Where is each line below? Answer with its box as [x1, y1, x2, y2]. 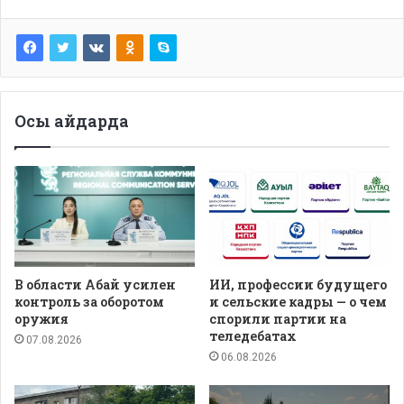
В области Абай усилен [14, 276, 176, 294]
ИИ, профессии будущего [209, 276, 387, 294]
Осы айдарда [14, 109, 129, 132]
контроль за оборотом [14, 293, 164, 311]
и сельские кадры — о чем [209, 293, 387, 311]
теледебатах [209, 327, 297, 345]
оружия [14, 310, 69, 328]
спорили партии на [209, 310, 346, 328]
